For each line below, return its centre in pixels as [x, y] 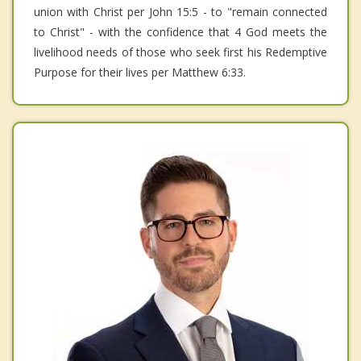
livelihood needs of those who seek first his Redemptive [180, 52]
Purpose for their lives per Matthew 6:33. [140, 73]
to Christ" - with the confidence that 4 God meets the [180, 32]
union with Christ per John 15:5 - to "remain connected [180, 12]
